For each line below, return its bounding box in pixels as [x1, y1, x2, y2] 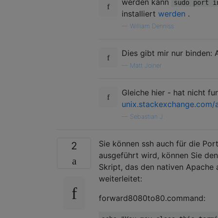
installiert [122, 8, 158, 18]
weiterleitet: [99, 173, 142, 183]
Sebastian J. [130, 112, 164, 120]
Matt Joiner [130, 61, 162, 69]
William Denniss [130, 22, 174, 30]
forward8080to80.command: [99, 193, 205, 203]
